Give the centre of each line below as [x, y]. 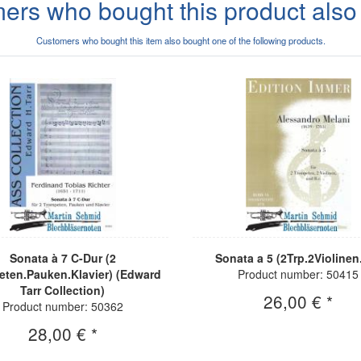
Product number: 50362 [62, 307]
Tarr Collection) [63, 290]
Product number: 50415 [299, 274]
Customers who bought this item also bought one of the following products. [180, 41]
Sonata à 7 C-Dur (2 [62, 258]
